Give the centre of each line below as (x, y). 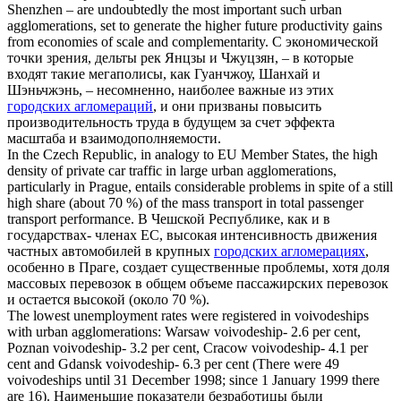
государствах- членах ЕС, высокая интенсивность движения (192, 235)
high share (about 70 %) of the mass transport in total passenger (185, 203)
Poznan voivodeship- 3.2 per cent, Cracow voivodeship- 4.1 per (188, 348)
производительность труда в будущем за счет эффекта (171, 123)
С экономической (325, 42)
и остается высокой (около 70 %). (108, 300)
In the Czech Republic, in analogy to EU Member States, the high (192, 155)
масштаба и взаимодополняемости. (114, 139)
